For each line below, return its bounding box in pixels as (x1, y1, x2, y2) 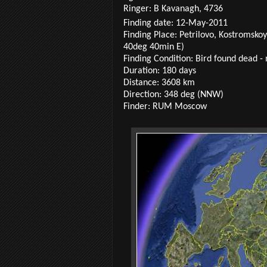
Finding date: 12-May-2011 (123, 18, 228, 28)
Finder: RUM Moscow (123, 101, 207, 111)
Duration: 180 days (123, 66, 196, 76)
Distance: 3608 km (123, 77, 195, 88)
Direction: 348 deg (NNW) (123, 89, 223, 100)
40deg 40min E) (123, 42, 184, 52)
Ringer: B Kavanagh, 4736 (123, 4, 223, 14)
